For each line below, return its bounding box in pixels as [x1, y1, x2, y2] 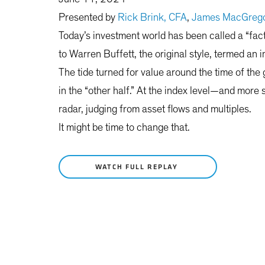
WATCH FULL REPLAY [95, 164, 181, 172]
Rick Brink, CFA [118, 12, 187, 24]
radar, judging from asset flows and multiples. [59, 104, 251, 115]
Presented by [59, 12, 118, 24]
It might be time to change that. [59, 122, 190, 134]
